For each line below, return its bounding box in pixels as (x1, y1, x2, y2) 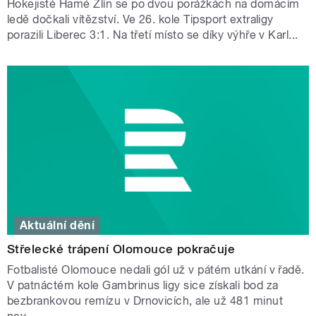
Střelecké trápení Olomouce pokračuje (7, 241, 236, 256)
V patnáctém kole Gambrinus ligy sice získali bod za (7, 278, 279, 292)
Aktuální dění (20, 218, 95, 232)
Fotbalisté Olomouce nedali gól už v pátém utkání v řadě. (7, 262, 305, 276)
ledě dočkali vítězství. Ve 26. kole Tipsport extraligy (7, 12, 274, 26)
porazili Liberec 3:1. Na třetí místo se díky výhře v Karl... (7, 28, 298, 42)
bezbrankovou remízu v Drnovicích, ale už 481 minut (7, 293, 284, 308)
